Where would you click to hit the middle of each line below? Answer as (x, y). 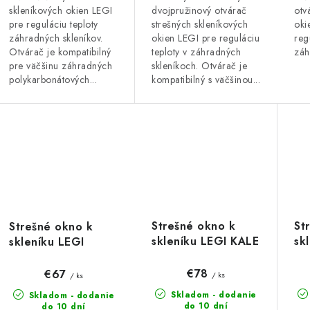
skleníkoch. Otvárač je (199, 66)
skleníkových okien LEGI (61, 10)
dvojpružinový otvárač (199, 11)
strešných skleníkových (200, 25)
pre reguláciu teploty (54, 24)
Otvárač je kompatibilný (60, 52)
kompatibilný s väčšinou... (206, 80)
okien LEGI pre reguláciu (206, 38)
